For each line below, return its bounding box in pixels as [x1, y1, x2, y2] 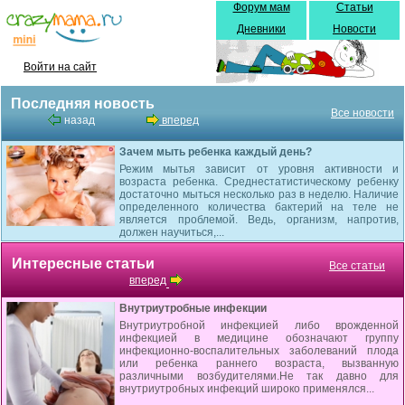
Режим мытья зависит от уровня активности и [119, 163, 399, 175]
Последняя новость [11, 96, 155, 111]
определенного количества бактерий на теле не [119, 201, 399, 213]
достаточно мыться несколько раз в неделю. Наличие [119, 188, 399, 201]
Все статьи [329, 259, 385, 272]
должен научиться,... [119, 226, 224, 239]
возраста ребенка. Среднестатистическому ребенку [119, 175, 399, 188]
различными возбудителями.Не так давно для [119, 370, 399, 382]
